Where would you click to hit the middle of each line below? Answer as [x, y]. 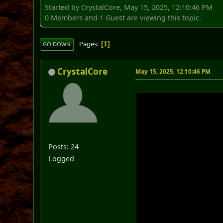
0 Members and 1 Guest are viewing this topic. [123, 17]
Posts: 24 [64, 146]
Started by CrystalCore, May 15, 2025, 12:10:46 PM [129, 7]
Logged [61, 158]
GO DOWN [57, 44]
